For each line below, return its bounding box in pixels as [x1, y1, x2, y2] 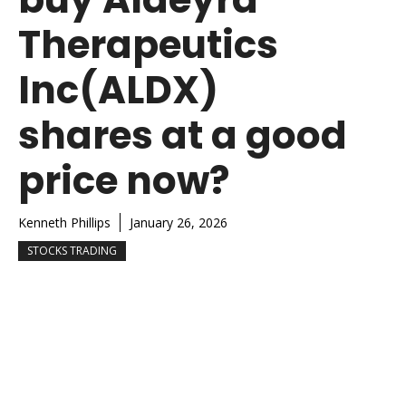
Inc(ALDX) [18, 63, 218, 117]
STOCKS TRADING [27, 242, 117, 258]
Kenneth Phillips [18, 213, 111, 231]
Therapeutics [18, 17, 278, 72]
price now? [18, 153, 229, 208]
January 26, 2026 [130, 213, 227, 231]
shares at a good [18, 108, 347, 162]
